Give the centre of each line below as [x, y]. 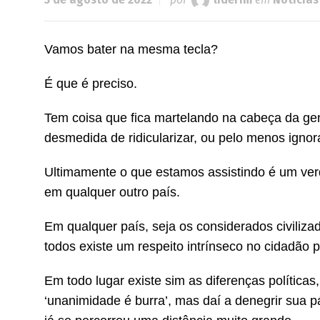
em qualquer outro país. [112, 192]
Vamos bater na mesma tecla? [131, 49]
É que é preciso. [91, 84]
